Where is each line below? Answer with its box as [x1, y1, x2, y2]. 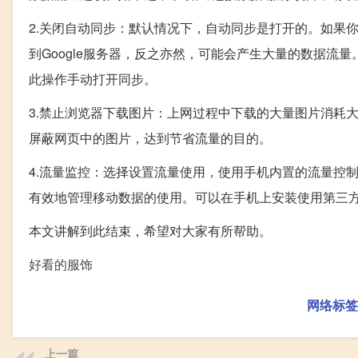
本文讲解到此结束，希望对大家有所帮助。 [29, 221, 272, 241]
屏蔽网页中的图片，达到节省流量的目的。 [29, 129, 272, 148]
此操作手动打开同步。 [29, 70, 157, 89]
